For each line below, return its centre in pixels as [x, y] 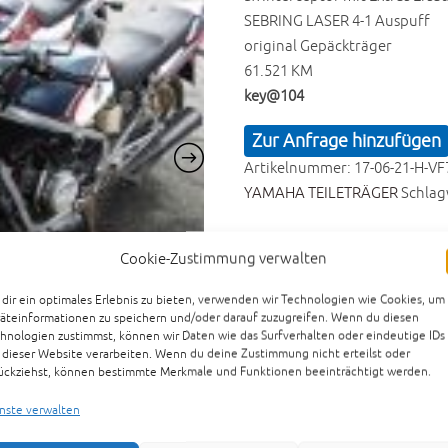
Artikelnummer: [298, 169]
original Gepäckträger [317, 47]
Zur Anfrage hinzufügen [346, 141]
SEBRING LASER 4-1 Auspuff [336, 22]
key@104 [273, 97]
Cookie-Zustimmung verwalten [224, 259]
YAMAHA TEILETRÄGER [320, 194]
